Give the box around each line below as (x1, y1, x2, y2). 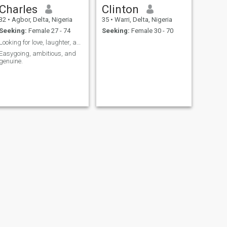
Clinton (101, 2, 139, 16)
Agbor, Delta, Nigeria (10, 15, 72, 23)
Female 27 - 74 (26, 27, 70, 35)
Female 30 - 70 (129, 27, 173, 35)
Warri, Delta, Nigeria (112, 15, 172, 23)
